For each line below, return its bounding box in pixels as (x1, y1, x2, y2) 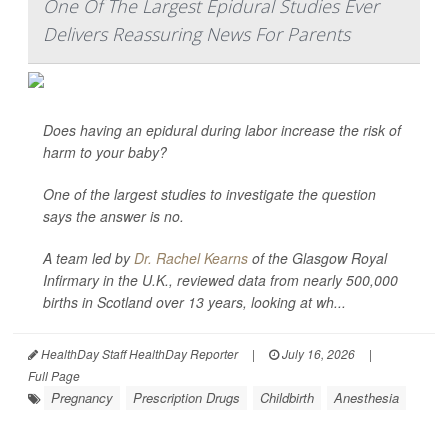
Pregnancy (51, 388, 113, 407)
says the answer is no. (43, 206, 184, 226)
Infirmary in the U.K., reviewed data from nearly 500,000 (43, 270, 398, 290)
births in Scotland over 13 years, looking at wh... (43, 292, 346, 312)
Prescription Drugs (133, 388, 240, 407)
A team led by (43, 248, 134, 268)
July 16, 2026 (279, 345, 355, 362)
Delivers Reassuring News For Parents (43, 22, 350, 46)
